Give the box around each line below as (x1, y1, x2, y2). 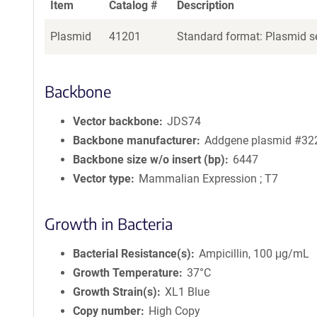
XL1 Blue (165, 285, 210, 299)
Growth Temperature (73, 266, 179, 279)
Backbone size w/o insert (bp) (73, 153, 225, 166)
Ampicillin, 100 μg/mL (199, 247, 310, 260)
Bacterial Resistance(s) (73, 247, 191, 260)
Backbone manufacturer (73, 134, 197, 147)
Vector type (73, 172, 131, 185)
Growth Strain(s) (73, 285, 157, 299)
